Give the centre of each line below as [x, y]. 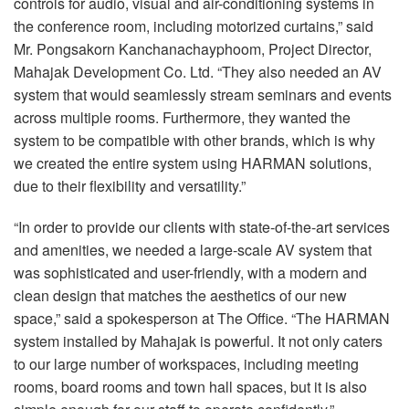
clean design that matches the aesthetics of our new [180, 295]
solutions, [339, 163]
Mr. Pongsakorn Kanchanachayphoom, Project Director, [193, 48]
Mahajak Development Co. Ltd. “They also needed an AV [198, 71]
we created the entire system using [127, 163]
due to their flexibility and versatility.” [130, 185]
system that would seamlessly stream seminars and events [203, 94]
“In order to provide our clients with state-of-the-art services [202, 226]
